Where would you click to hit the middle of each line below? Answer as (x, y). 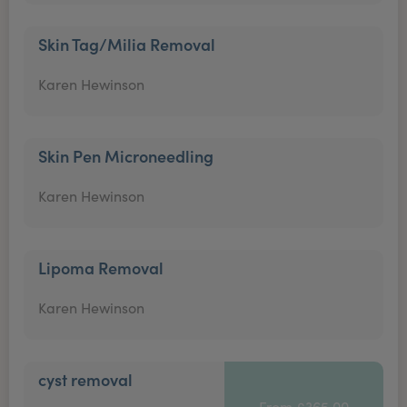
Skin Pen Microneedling (126, 156)
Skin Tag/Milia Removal (127, 44)
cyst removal (85, 379)
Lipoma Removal (101, 268)
